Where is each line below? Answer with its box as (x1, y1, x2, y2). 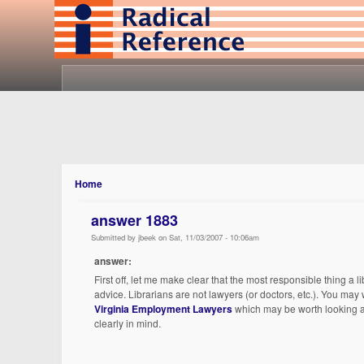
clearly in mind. (94, 315, 162, 330)
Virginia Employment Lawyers (94, 301, 233, 316)
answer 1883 (91, 210, 179, 231)
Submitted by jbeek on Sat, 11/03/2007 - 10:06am (91, 232, 260, 243)
